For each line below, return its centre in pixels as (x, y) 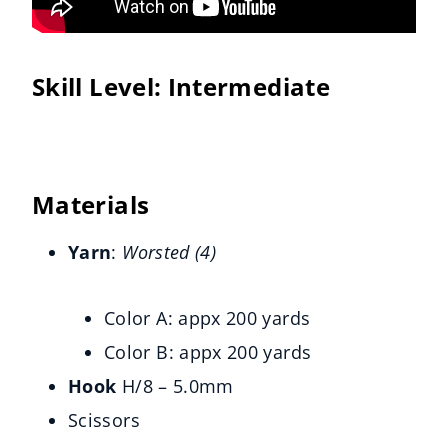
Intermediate (249, 87)
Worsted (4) (172, 252)
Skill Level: (100, 87)
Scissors (104, 420)
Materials (91, 205)
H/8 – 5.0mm (175, 386)
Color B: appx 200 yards (208, 352)
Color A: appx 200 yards (207, 318)
